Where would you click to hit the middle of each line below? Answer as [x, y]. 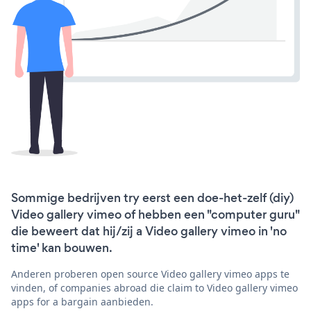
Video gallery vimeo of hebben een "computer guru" [155, 214]
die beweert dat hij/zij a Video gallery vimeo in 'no [149, 231]
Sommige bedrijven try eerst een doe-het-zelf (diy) [152, 197]
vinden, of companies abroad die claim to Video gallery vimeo [154, 287]
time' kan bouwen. [62, 247]
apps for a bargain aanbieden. [82, 301]
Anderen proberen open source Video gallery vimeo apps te [150, 274]
